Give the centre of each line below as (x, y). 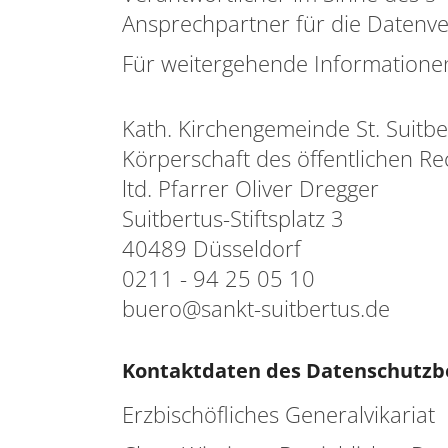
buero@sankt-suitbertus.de (256, 308)
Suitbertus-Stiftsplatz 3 (233, 218)
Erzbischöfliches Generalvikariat (281, 414)
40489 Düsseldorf (211, 248)
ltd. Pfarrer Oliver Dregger (250, 188)
